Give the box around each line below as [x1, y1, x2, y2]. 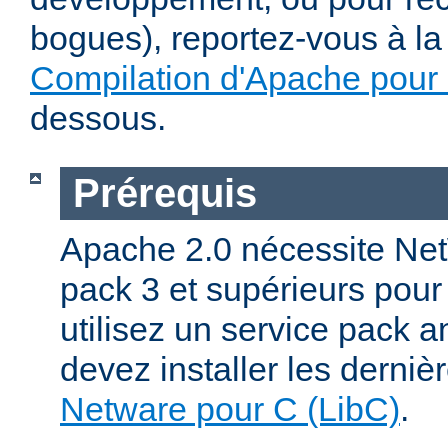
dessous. [30, 99, 166, 138]
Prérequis [72, 171, 257, 216]
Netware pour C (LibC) [60, 389, 400, 428]
